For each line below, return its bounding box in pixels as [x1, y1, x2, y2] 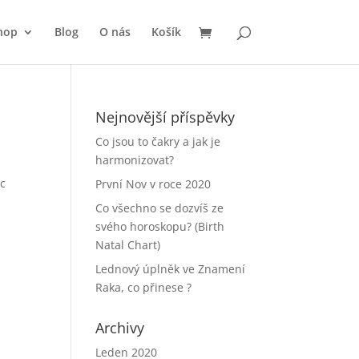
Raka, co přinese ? [95, 280, 192, 295]
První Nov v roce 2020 [95, 176, 212, 192]
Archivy [95, 318, 145, 337]
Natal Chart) [95, 237, 161, 252]
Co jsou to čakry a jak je [95, 134, 221, 149]
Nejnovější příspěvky [95, 107, 236, 127]
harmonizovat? [95, 152, 175, 167]
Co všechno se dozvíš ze [95, 200, 224, 216]
